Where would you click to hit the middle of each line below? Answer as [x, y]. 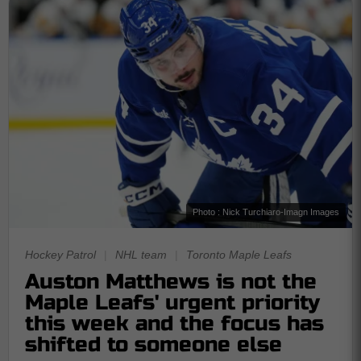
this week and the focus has [174, 323]
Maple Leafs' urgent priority [172, 302]
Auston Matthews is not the [171, 281]
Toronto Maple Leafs [239, 254]
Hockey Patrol [60, 254]
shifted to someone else [154, 344]
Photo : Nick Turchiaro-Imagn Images [266, 212]
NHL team [141, 254]
